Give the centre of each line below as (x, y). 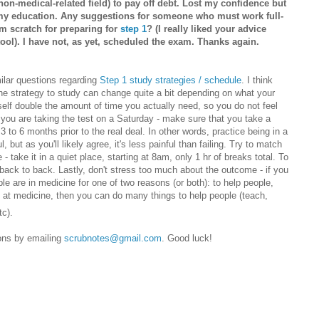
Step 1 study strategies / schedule (171, 80)
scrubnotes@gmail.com (113, 239)
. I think (257, 80)
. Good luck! (187, 239)
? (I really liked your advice (206, 29)
